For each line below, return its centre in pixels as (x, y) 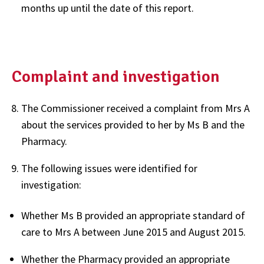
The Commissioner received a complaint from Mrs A (136, 108)
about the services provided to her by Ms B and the (133, 124)
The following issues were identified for (109, 168)
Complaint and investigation (116, 76)
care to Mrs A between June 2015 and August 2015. (133, 232)
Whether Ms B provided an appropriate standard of (133, 215)
